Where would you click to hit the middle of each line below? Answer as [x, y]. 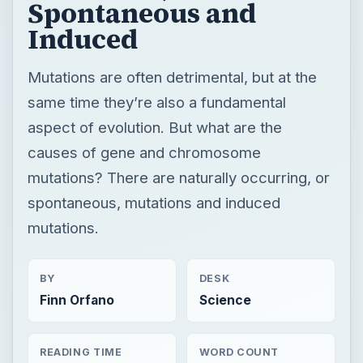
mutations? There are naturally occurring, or [178, 177]
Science [225, 300]
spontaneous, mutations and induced [154, 202]
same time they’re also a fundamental [156, 102]
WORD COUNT [239, 352]
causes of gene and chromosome [144, 152]
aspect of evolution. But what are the [154, 127]
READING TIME [81, 352]
